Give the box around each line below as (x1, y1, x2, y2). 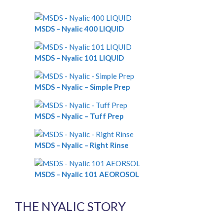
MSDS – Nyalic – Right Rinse (35, 141, 129, 150)
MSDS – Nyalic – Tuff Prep (35, 111, 124, 121)
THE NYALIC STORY (15, 199, 126, 214)
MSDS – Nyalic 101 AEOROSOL (35, 170, 139, 179)
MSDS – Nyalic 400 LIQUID (35, 24, 124, 34)
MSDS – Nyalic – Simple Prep (35, 82, 130, 92)
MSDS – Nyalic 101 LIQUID (35, 53, 124, 63)
